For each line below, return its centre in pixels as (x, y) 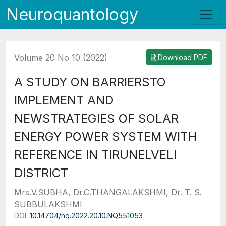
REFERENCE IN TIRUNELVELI (95, 155)
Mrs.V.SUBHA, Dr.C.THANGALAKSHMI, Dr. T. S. (108, 192)
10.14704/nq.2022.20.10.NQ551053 (86, 216)
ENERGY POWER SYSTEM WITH (105, 136)
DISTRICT (41, 173)
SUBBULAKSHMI (48, 204)
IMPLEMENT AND (64, 100)
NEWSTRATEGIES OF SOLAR (96, 118)
